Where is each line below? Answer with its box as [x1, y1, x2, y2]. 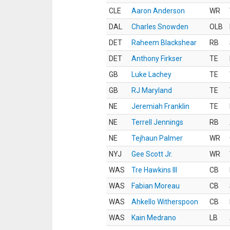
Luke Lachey [131, 70, 171, 79]
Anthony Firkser [131, 54, 182, 63]
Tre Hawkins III [131, 166, 177, 174]
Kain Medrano [131, 214, 176, 222]
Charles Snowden [131, 23, 188, 31]
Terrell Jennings [131, 118, 183, 126]
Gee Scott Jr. [131, 150, 172, 158]
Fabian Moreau [131, 182, 180, 190]
